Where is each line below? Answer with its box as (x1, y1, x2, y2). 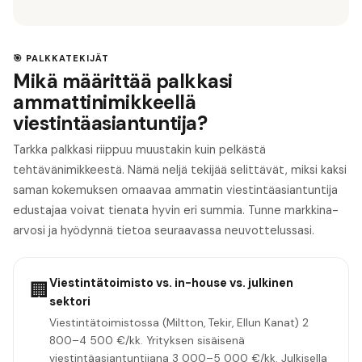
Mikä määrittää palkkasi (13, 68, 233, 94)
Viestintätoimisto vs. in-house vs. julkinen (49, 274, 293, 291)
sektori (49, 293, 90, 309)
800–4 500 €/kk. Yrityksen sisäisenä (49, 333, 245, 347)
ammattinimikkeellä (13, 89, 196, 115)
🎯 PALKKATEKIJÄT (13, 53, 109, 65)
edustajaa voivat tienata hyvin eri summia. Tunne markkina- (13, 202, 339, 217)
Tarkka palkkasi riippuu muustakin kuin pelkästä (13, 141, 266, 157)
